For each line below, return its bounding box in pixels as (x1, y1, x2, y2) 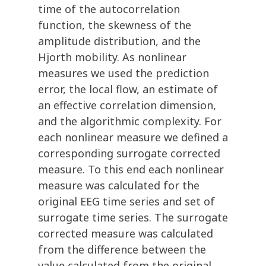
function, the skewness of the (38, 18, 191, 33)
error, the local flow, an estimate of (38, 82, 218, 97)
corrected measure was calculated (38, 226, 213, 241)
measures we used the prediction (38, 66, 209, 81)
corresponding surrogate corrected (38, 146, 220, 161)
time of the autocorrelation (38, 2, 180, 17)
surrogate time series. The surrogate (38, 210, 228, 225)
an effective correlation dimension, (38, 98, 216, 113)
